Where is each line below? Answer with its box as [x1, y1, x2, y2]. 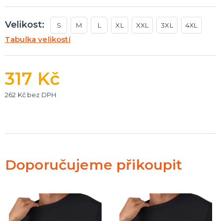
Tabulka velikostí [5, 34, 71, 44]
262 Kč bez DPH [5, 90, 57, 99]
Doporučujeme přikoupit [5, 156, 183, 173]
